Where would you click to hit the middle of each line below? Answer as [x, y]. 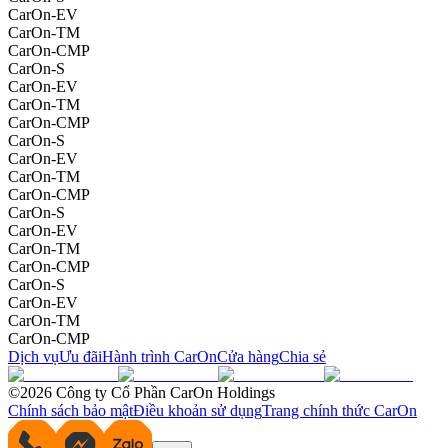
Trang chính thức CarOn [339, 410]
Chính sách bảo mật [70, 410]
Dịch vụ [33, 356]
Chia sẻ [302, 356]
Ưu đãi [80, 356]
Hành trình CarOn [159, 356]
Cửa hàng [248, 356]
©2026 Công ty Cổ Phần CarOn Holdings [141, 392]
